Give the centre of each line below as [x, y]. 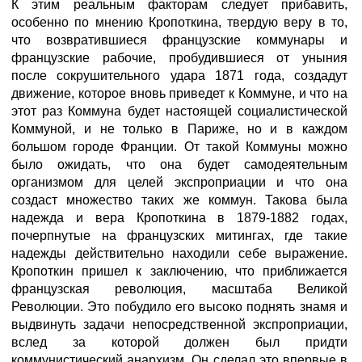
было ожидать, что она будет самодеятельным [179, 164]
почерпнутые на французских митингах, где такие [179, 236]
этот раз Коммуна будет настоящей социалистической [179, 111]
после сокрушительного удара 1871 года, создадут [179, 76]
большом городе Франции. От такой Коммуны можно [179, 147]
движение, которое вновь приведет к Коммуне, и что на [179, 93]
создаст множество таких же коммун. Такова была [179, 200]
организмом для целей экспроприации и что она [179, 182]
